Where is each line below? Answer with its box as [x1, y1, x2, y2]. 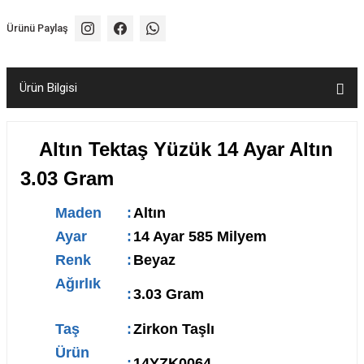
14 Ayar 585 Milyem [133, 228, 266, 245]
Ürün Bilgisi [19, 80, 77, 95]
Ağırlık [55, 275, 125, 292]
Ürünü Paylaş [6, 22, 68, 34]
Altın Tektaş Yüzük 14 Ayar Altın [39, 138, 333, 160]
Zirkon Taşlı [133, 321, 214, 337]
